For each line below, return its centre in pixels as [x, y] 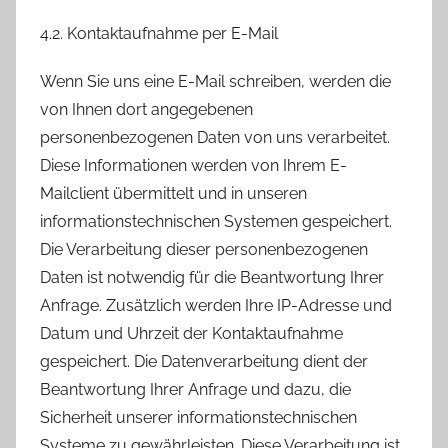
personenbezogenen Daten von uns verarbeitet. [215, 138]
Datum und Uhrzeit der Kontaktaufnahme [191, 334]
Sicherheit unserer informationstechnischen [198, 418]
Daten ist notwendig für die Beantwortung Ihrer [212, 278]
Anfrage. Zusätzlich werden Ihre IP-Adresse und [216, 306]
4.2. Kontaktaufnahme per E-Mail [159, 34]
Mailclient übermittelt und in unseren [173, 194]
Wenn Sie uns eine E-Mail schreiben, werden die [215, 82]
